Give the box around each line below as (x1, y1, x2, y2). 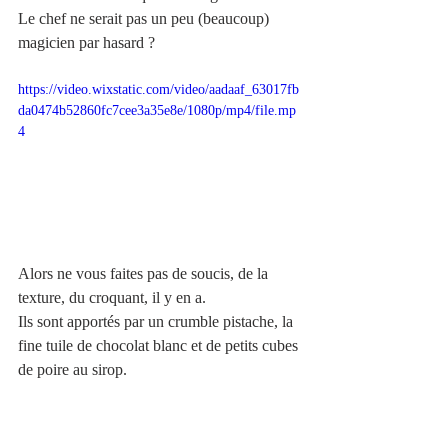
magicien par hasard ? (18, 33, 155, 51)
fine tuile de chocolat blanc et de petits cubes (18, 337, 302, 355)
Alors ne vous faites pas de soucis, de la (18, 265, 272, 283)
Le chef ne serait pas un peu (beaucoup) (18, 9, 273, 27)
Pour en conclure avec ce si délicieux (18, 385, 255, 403)
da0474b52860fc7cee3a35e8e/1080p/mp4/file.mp (18, 102, 296, 118)
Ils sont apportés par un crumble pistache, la (18, 313, 297, 331)
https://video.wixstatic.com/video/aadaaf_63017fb (18, 81, 299, 97)
